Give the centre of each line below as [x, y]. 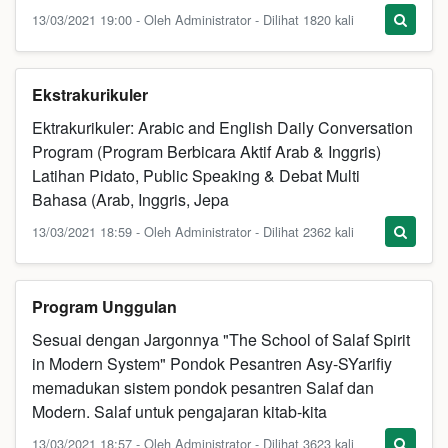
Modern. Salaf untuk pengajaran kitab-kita [179, 411]
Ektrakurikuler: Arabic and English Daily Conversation [222, 127]
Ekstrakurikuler [90, 94]
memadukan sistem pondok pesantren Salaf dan [203, 387]
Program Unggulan [104, 306]
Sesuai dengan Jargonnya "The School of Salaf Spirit [221, 339]
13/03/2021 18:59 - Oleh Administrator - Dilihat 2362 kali [193, 231]
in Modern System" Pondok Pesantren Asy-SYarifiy [212, 363]
